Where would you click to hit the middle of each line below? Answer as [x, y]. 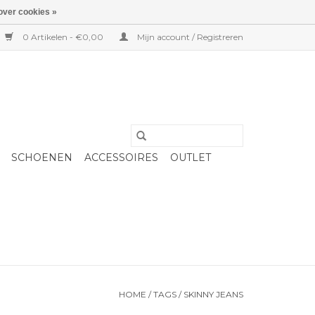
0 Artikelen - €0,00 [63, 37]
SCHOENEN [42, 157]
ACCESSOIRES [121, 157]
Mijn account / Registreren [189, 37]
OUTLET [191, 157]
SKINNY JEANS [213, 294]
